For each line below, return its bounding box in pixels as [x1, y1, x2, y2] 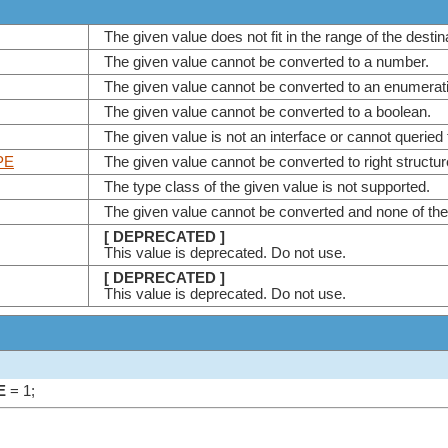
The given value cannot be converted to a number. [104, 54, 437, 71]
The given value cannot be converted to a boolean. [104, 104, 439, 121]
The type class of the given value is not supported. [104, 179, 438, 196]
